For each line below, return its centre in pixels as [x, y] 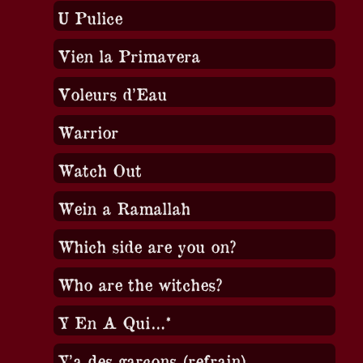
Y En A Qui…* [114, 322]
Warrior [88, 131]
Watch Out [99, 169]
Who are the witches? [139, 284]
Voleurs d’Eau [112, 93]
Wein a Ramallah [124, 207]
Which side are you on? [146, 246]
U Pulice [90, 17]
